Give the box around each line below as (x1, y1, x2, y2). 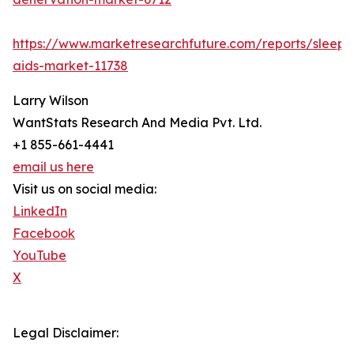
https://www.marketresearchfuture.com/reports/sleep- (13, 36, 351, 52)
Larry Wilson (13, 92, 88, 109)
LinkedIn (13, 203, 67, 220)
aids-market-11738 (13, 58, 128, 74)
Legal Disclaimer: (13, 325, 119, 341)
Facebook (13, 225, 75, 242)
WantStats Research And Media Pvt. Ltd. (13, 115, 262, 131)
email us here (13, 159, 94, 175)
